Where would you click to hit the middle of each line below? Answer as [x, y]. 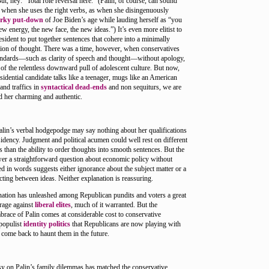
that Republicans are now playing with [125, 224]
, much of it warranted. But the [114, 205]
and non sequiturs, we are [144, 87]
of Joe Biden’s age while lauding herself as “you [113, 20]
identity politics [47, 224]
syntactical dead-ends [74, 87]
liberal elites [53, 205]
